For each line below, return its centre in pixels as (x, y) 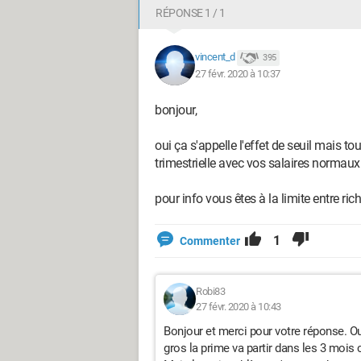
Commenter (210, 241)
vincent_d (215, 57)
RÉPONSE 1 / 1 (191, 13)
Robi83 (210, 291)
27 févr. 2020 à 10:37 (238, 73)
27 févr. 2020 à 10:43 (239, 307)
